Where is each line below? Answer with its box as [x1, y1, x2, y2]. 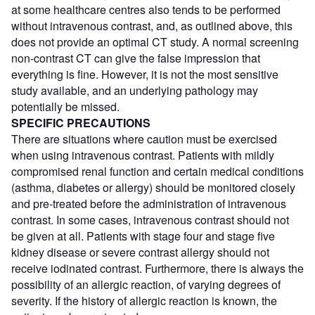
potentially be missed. [11, 98, 120, 115]
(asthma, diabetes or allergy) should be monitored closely [11, 179, 295, 196]
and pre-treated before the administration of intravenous [11, 195, 286, 212]
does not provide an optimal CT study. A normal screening [11, 34, 299, 51]
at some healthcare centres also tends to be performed [11, 1, 281, 18]
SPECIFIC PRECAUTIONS [11, 115, 150, 131]
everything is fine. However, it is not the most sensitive [11, 66, 278, 83]
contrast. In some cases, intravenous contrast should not [11, 212, 289, 229]
